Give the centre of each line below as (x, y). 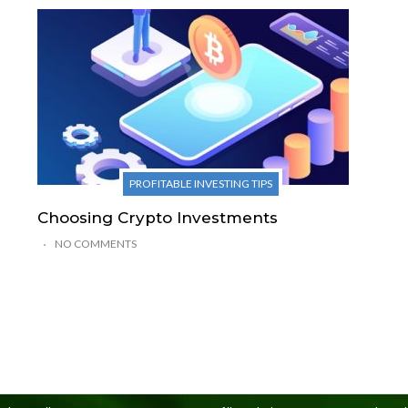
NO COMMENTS (95, 243)
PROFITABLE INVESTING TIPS (201, 183)
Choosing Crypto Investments (157, 217)
